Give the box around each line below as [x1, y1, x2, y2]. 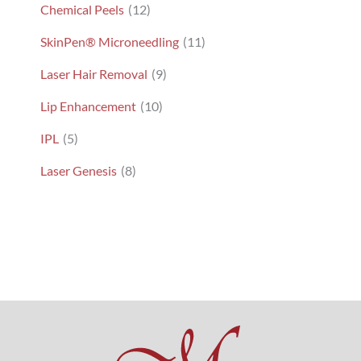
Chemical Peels [40, 2, 124, 18]
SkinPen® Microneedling [40, 34, 179, 50]
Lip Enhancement [40, 98, 136, 114]
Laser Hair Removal [40, 66, 147, 82]
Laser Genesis [40, 163, 117, 179]
